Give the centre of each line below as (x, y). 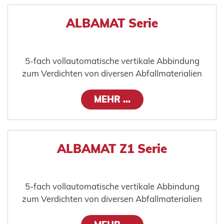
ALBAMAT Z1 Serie (112, 149)
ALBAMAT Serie (112, 23)
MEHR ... (112, 99)
